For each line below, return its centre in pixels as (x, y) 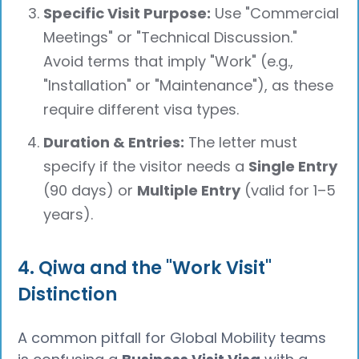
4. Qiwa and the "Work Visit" (145, 268)
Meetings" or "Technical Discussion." (171, 38)
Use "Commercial (275, 14)
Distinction (68, 294)
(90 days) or (91, 191)
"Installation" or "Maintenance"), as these (189, 86)
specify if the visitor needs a (146, 167)
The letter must (241, 143)
